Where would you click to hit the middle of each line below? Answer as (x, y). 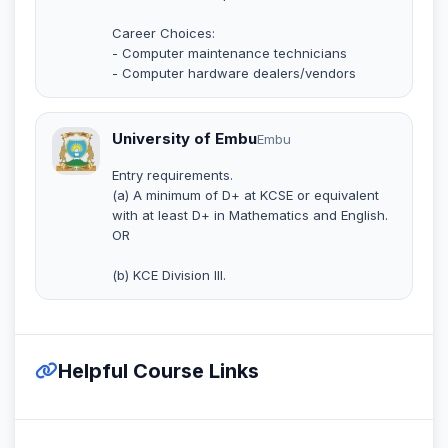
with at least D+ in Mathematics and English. (250, 214)
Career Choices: (163, 32)
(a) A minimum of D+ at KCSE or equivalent (245, 194)
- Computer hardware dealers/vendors (234, 72)
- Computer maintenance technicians (229, 52)
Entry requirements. (172, 174)
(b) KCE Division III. (169, 274)
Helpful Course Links (158, 370)
